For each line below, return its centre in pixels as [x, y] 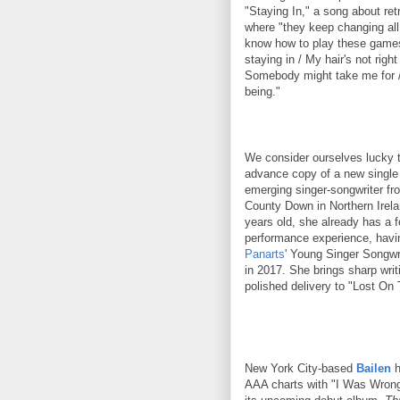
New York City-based [300, 368]
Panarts [265, 254]
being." [262, 91]
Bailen [374, 368]
